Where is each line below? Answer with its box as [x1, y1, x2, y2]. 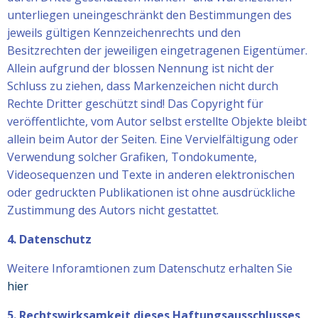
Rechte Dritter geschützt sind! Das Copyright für [7, 95, 263, 111]
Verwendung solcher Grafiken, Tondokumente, [7, 148, 257, 165]
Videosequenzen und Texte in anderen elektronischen [7, 166, 295, 182]
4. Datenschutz [7, 231, 92, 247]
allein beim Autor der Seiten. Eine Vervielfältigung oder [7, 131, 298, 147]
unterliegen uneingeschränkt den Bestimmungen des [7, 6, 292, 23]
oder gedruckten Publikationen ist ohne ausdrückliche [7, 184, 295, 200]
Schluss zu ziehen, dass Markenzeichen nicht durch [7, 77, 278, 94]
